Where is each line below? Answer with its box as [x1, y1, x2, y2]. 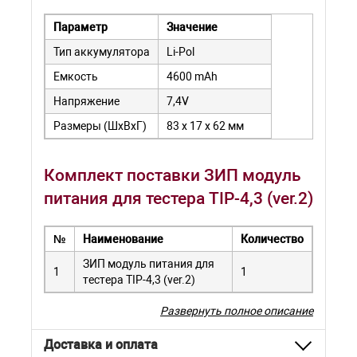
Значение [167, 21, 218, 33]
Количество [241, 233, 304, 245]
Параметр [53, 21, 108, 33]
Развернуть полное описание [160, 304, 313, 317]
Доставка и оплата [44, 337, 158, 352]
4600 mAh [167, 70, 218, 83]
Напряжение [53, 95, 120, 108]
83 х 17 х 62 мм [167, 120, 244, 132]
